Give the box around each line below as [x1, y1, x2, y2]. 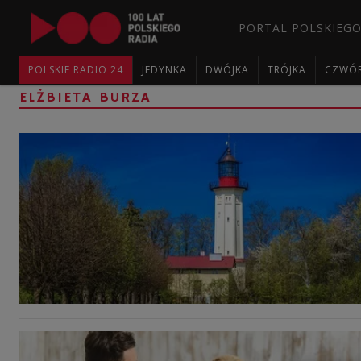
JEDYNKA [142, 63, 187, 77]
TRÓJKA [268, 63, 306, 77]
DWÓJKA [205, 63, 249, 77]
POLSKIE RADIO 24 [28, 63, 123, 77]
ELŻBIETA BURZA [19, 89, 151, 106]
